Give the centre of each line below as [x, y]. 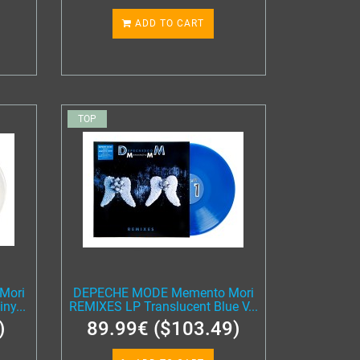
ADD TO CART [168, 23]
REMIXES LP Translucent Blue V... [163, 307]
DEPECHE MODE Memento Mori [163, 293]
